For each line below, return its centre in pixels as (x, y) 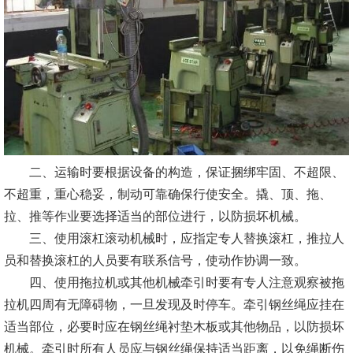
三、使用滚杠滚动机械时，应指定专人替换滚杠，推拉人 (174, 239)
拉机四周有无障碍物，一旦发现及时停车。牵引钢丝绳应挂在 (174, 305)
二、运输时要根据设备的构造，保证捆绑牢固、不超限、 (174, 173)
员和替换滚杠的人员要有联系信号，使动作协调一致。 (155, 261)
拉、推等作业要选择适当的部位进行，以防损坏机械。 (155, 217)
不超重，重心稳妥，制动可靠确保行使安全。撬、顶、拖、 (168, 195)
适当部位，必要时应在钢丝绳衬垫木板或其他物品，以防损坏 (174, 327)
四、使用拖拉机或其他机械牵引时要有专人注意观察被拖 (174, 283)
